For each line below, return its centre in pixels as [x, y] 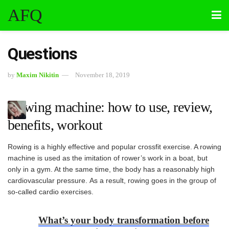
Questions [42, 54]
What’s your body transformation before [124, 220]
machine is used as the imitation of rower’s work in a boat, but [108, 158]
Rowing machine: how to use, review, [110, 107]
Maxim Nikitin [38, 75]
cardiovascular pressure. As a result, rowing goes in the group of [112, 180]
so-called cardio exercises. [51, 191]
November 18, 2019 [102, 75]
